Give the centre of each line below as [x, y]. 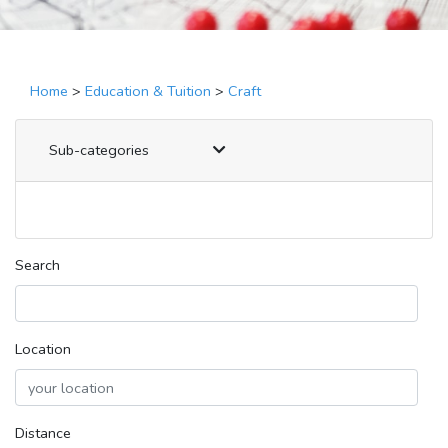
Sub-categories [101, 150]
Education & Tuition [148, 91]
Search [37, 265]
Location [43, 349]
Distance [43, 433]
